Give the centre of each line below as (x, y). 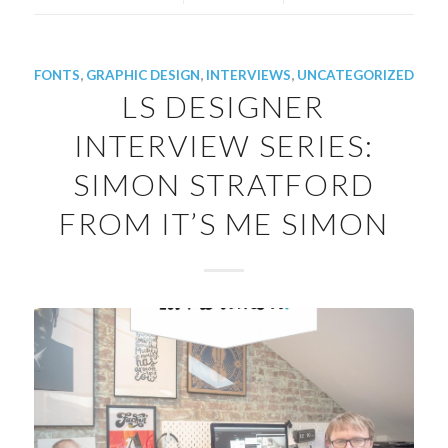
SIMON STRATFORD (223, 184)
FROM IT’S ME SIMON (223, 223)
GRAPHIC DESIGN (142, 75)
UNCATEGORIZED (355, 75)
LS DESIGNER (224, 106)
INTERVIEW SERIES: (223, 145)
